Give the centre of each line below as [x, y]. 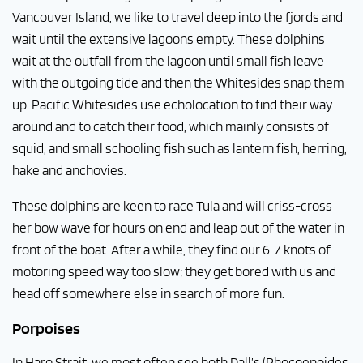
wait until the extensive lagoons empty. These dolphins [169, 39]
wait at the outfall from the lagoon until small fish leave [168, 61]
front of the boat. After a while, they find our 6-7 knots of [171, 250]
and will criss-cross [277, 206]
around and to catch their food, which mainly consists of [171, 126]
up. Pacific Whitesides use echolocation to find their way [172, 105]
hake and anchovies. [69, 170]
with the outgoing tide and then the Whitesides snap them [178, 83]
